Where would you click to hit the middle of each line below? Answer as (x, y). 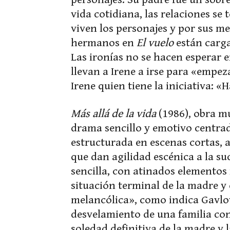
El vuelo (155, 43)
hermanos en (104, 43)
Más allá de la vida (113, 114)
